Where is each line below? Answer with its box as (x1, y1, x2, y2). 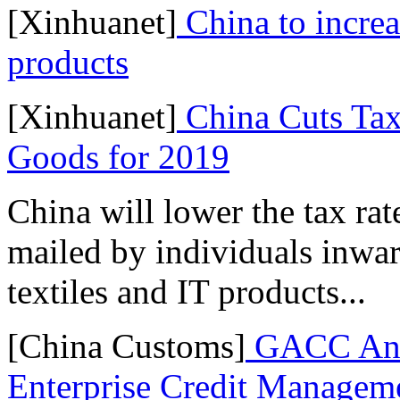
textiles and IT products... (7, 271, 366, 311)
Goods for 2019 (7, 137, 229, 176)
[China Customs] (7, 326, 246, 365)
